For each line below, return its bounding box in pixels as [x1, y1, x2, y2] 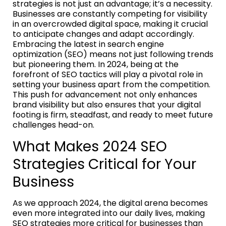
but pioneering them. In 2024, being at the [13, 58, 179, 70]
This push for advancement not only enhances [13, 88, 197, 100]
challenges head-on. [13, 119, 94, 131]
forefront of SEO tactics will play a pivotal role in [13, 68, 203, 80]
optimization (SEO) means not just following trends [13, 48, 213, 60]
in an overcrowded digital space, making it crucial [13, 18, 208, 30]
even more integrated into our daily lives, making [13, 207, 205, 219]
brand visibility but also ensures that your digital [13, 98, 201, 110]
